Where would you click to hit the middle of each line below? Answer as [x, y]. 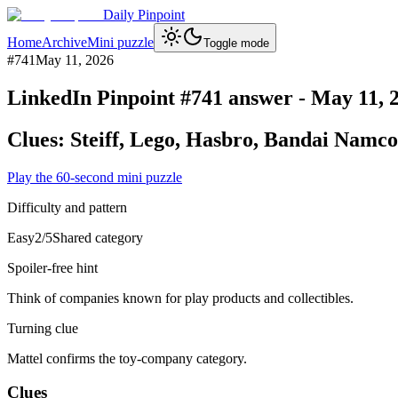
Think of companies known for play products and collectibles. [180, 298]
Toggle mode [236, 43]
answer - [267, 97]
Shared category [98, 237]
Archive [64, 42]
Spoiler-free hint [52, 267]
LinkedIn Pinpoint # [99, 97]
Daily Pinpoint [144, 15]
